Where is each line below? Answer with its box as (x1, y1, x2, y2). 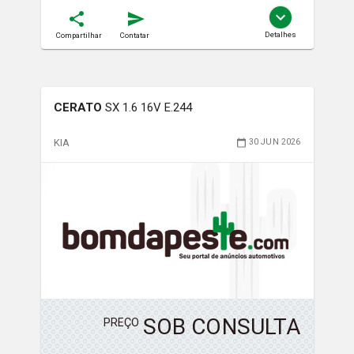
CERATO (53, 100, 102, 115)
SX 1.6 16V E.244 (104, 100, 192, 115)
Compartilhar (55, 30, 102, 40)
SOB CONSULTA (142, 314, 301, 341)
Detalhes (264, 29, 296, 39)
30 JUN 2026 (248, 137, 301, 148)
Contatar (119, 30, 149, 40)
